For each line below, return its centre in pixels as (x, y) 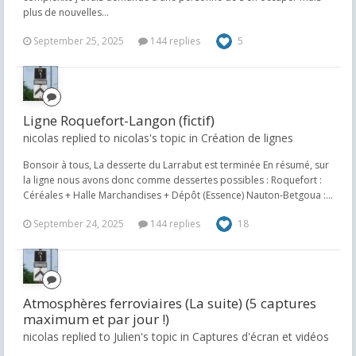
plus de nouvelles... (66, 12)
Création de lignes (247, 138)
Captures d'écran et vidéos (261, 337)
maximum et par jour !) (96, 319)
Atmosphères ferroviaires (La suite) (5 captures (170, 303)
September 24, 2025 (79, 224)
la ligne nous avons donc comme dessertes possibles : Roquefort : (172, 180)
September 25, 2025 (79, 41)
